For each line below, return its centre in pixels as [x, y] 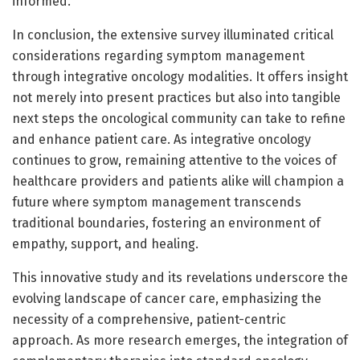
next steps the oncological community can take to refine [179, 118]
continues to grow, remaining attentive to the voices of [174, 160]
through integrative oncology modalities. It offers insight [180, 76]
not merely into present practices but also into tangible [176, 97]
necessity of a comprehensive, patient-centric [149, 319]
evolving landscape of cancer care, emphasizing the [167, 298]
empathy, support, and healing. [105, 243]
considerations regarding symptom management [158, 55]
